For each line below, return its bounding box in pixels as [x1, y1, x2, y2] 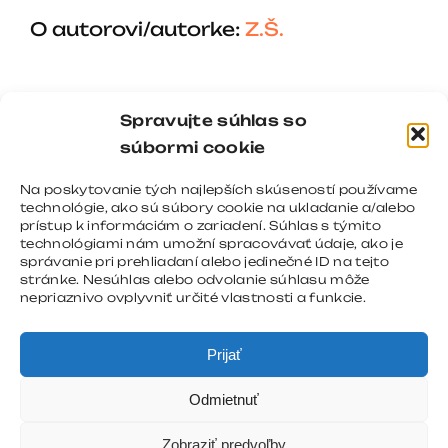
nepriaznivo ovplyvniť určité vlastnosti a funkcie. [20, 290, 366, 305]
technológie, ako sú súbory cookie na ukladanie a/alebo [20, 200, 416, 215]
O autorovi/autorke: [30, 17, 245, 41]
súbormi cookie [120, 138, 266, 157]
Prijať [206, 345, 242, 363]
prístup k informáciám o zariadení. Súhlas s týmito [20, 218, 382, 233]
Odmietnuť [189, 390, 259, 408]
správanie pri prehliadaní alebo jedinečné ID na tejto [20, 254, 389, 269]
